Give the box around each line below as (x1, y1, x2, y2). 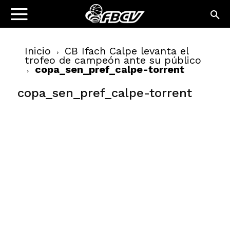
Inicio (25, 45, 51, 57)
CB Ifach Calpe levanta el (65, 45, 188, 57)
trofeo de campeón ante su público (25, 54, 201, 66)
